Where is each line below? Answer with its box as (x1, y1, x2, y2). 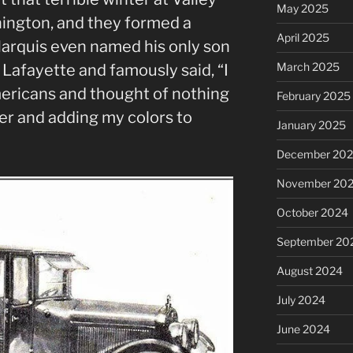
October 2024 (276, 205, 348, 219)
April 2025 (276, 30, 329, 44)
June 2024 (276, 321, 330, 336)
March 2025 (276, 59, 340, 73)
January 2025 (276, 117, 346, 132)
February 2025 (276, 88, 351, 102)
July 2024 (276, 292, 325, 307)
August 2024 (276, 263, 343, 277)
